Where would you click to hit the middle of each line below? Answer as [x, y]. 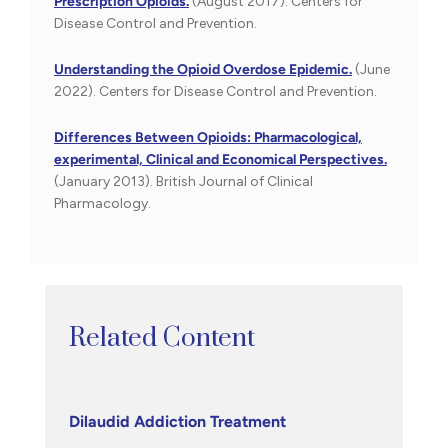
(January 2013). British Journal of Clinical [183, 182]
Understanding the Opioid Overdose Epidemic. [203, 70]
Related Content [162, 339]
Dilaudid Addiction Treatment [177, 422]
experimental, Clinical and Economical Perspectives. [220, 160]
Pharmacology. [102, 204]
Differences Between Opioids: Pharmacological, [208, 138]
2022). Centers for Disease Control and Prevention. [215, 92]
